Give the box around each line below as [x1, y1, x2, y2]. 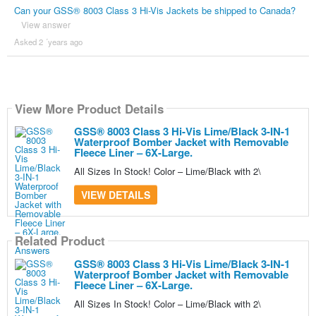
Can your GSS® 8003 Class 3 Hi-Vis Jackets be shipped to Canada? [13, 4, 296, 18]
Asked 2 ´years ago [13, 36, 83, 48]
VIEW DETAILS [80, 188, 150, 202]
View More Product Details [14, 99, 164, 117]
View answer [20, 18, 71, 31]
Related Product [14, 231, 105, 249]
